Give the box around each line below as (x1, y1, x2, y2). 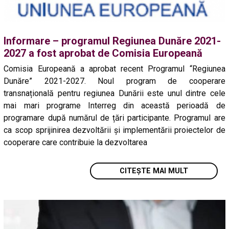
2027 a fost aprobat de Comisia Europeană (4, 47, 203, 59)
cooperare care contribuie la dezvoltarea (4, 137, 148, 147)
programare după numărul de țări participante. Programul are (4, 112, 225, 123)
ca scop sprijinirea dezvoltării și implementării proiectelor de (4, 125, 225, 135)
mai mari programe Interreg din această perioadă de (4, 100, 225, 110)
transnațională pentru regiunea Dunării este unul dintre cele (4, 88, 225, 98)
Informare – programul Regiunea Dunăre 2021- (4, 34, 221, 47)
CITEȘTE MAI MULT (119, 166, 188, 175)
